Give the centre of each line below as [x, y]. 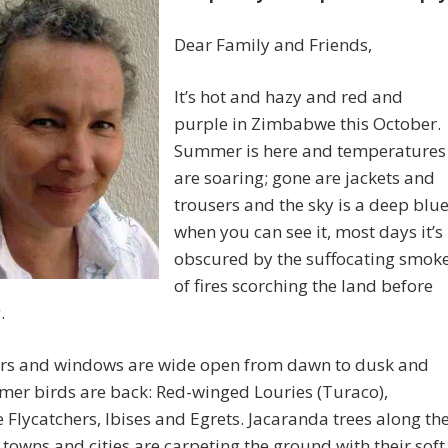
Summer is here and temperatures [310, 151]
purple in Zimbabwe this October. [307, 124]
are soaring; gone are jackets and [304, 178]
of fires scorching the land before [303, 286]
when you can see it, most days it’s [308, 232]
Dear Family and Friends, [273, 45]
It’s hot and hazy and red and [288, 97]
